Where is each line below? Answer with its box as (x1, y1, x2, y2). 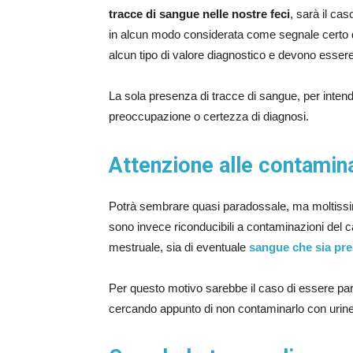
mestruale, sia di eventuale (109, 240, 249, 254)
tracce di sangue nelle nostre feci (109, 7, 290, 20)
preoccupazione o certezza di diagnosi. (109, 110, 309, 123)
